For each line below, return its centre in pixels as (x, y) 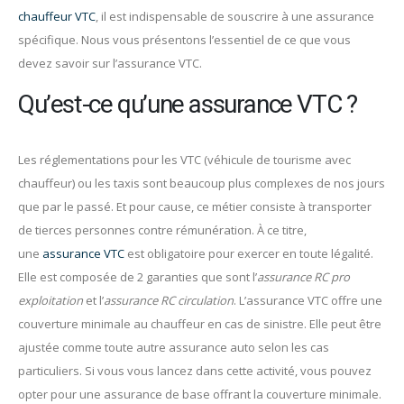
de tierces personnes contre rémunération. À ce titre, (162, 230)
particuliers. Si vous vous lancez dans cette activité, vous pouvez (195, 370)
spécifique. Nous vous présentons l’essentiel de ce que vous (184, 40)
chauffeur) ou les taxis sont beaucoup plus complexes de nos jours (202, 183)
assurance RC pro (303, 276)
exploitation (50, 300)
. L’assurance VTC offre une (308, 300)
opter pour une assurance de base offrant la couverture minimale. (200, 394)
